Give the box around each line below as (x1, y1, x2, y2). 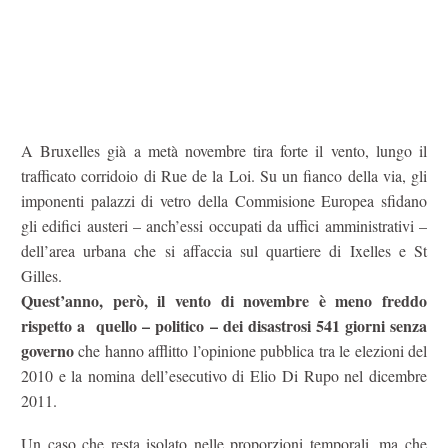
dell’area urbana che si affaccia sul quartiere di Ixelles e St (21, 240, 427, 262)
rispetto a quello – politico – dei (21, 314, 248, 338)
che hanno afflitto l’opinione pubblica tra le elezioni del (74, 340, 427, 362)
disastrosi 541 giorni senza (247, 314, 428, 338)
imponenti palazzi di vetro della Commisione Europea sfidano (21, 190, 427, 212)
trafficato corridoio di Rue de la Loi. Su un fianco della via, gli (21, 165, 427, 187)
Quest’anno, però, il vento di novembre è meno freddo (21, 289, 427, 313)
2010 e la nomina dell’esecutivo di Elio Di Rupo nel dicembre (21, 365, 427, 387)
